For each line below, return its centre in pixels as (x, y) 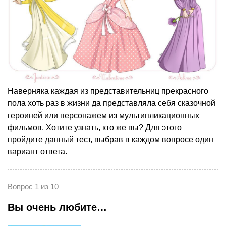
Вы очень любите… (57, 207)
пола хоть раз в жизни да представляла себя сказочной (111, 103)
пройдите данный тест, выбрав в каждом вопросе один (110, 139)
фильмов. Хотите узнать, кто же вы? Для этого (95, 127)
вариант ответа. (37, 151)
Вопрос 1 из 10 (33, 186)
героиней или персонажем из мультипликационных (103, 115)
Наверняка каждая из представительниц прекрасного (108, 91)
